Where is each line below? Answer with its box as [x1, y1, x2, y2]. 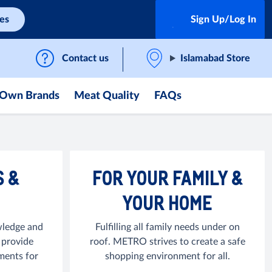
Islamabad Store [180, 53, 250, 63]
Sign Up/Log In [191, 15, 256, 24]
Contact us [62, 53, 109, 63]
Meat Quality [74, 90, 140, 101]
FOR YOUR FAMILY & [92, 166, 243, 189]
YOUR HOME [122, 191, 212, 214]
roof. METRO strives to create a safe [89, 237, 245, 246]
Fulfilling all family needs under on [95, 222, 240, 232]
